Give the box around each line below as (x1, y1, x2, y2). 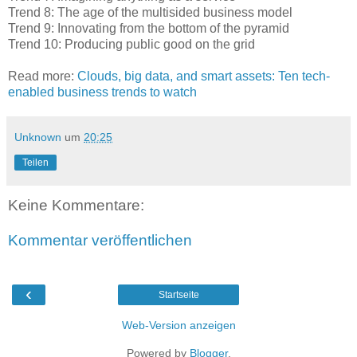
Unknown (14, 131, 61, 144)
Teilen (22, 157, 49, 169)
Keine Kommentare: (8, 197, 144, 214)
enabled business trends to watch (8, 85, 197, 100)
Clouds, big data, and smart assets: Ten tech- (77, 69, 330, 84)
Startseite (158, 289, 199, 301)
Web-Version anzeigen (121, 319, 236, 332)
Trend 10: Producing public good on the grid (8, 37, 255, 52)
